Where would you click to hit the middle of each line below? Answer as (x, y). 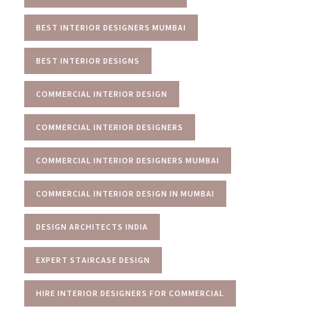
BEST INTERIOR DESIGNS (88, 60)
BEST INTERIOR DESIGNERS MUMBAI (111, 27)
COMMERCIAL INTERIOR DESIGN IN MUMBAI (125, 193)
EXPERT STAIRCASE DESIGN (93, 259)
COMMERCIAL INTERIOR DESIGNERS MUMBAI (128, 160)
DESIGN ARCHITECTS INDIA (92, 226)
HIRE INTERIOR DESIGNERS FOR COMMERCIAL (130, 293)
